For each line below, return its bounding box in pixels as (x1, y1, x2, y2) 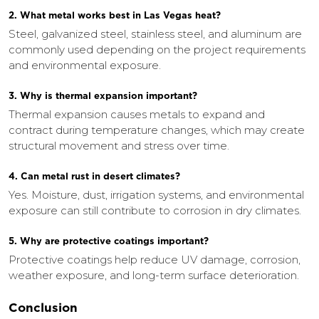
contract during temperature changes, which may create (9, 123, 305, 137)
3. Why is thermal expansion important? (9, 90, 197, 102)
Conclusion (9, 300, 78, 315)
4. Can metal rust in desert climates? (9, 171, 180, 182)
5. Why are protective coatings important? (9, 236, 209, 247)
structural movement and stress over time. (9, 139, 229, 153)
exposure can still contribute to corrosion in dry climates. (9, 204, 301, 218)
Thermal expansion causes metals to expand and (9, 108, 265, 122)
